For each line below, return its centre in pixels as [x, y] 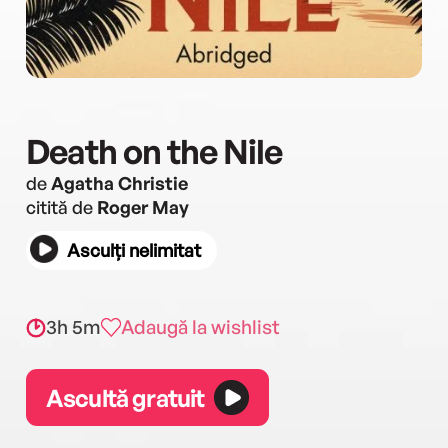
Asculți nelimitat [134, 250]
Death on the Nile [154, 151]
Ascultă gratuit [125, 397]
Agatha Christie [119, 183]
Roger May [143, 207]
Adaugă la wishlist [200, 327]
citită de [61, 207]
